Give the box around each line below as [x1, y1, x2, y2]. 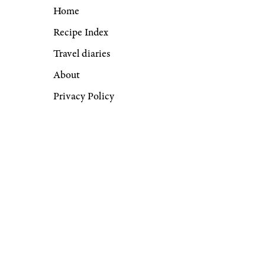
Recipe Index [53, 25, 108, 40]
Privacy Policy [53, 89, 114, 104]
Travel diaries [53, 46, 110, 61]
